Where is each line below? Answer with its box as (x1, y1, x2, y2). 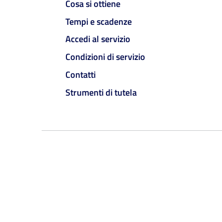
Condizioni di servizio (65, 50, 145, 64)
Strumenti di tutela (65, 85, 137, 99)
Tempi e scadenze (65, 14, 132, 28)
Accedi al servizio (65, 32, 130, 46)
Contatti (65, 67, 96, 81)
